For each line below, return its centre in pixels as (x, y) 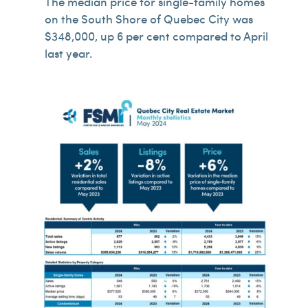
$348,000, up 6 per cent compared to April (156, 36)
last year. (68, 53)
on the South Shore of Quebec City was (148, 19)
